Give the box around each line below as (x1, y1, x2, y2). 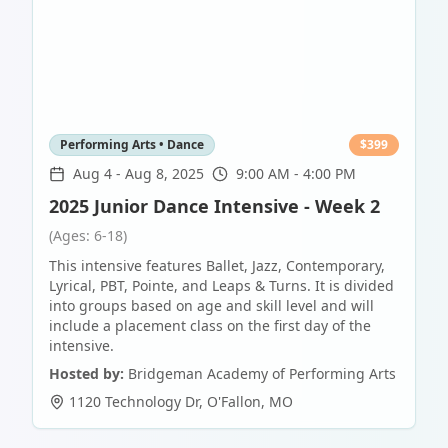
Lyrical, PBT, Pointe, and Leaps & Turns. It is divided (49, 276, 394, 296)
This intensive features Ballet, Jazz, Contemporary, (49, 256, 385, 276)
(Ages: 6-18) (49, 226, 127, 246)
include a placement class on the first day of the (49, 316, 371, 336)
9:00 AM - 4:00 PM (236, 164, 356, 184)
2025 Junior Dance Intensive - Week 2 (49, 194, 380, 219)
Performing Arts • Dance (60, 136, 204, 154)
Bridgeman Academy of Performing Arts (128, 364, 396, 384)
